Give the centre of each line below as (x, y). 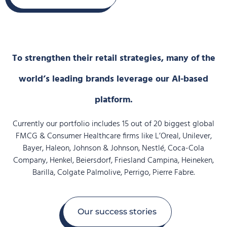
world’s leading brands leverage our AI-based (113, 80)
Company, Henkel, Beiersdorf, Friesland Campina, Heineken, (113, 161)
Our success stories (117, 212)
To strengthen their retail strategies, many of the (113, 59)
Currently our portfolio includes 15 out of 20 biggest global (113, 124)
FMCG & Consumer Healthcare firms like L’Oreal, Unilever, (113, 137)
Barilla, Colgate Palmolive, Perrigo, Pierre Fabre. (113, 173)
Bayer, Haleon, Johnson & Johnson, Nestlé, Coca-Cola (113, 149)
